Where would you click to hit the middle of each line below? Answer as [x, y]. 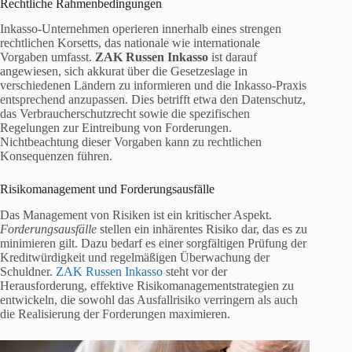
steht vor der [195, 272]
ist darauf [233, 57]
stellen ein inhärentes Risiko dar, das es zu [202, 229]
